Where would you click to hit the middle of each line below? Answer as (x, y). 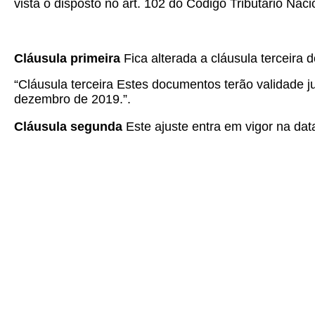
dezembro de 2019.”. (72, 99)
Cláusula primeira (69, 58)
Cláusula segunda (70, 127)
